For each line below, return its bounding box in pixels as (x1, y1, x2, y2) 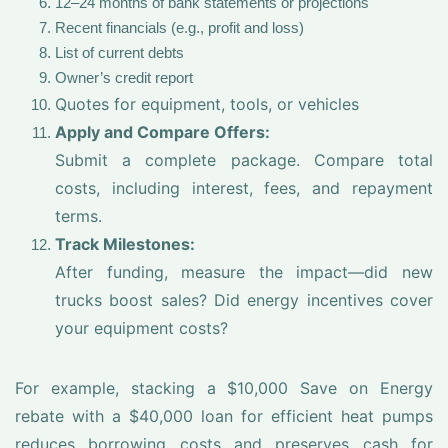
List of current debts (55, 44, 184, 61)
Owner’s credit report (55, 69, 193, 86)
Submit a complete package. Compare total (55, 150, 433, 170)
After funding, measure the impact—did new (55, 262, 433, 282)
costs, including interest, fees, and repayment (55, 178, 433, 198)
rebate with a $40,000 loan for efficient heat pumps (15, 406, 433, 426)
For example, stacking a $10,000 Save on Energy (15, 378, 433, 398)
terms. (55, 206, 102, 226)
